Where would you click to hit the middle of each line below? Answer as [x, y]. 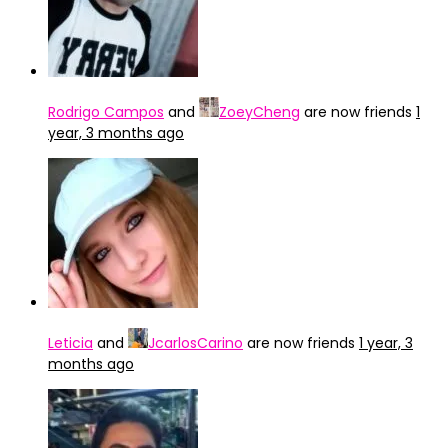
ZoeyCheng [259, 112]
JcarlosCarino [195, 343]
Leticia [70, 343]
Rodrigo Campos [106, 112]
